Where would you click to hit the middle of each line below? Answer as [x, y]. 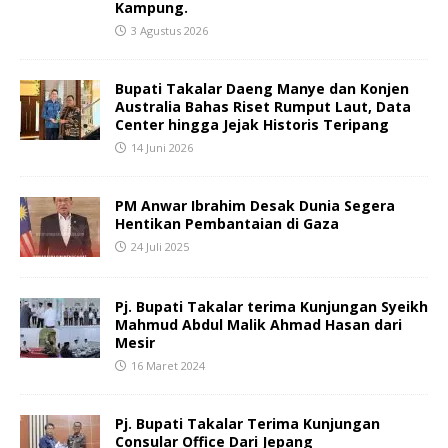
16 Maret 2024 [168, 365]
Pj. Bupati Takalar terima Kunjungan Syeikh [271, 306]
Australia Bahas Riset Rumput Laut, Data [263, 106]
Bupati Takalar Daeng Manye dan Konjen [262, 88]
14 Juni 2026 [162, 147]
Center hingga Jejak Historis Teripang [252, 124]
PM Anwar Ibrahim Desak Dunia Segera [255, 205]
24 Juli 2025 [160, 246]
